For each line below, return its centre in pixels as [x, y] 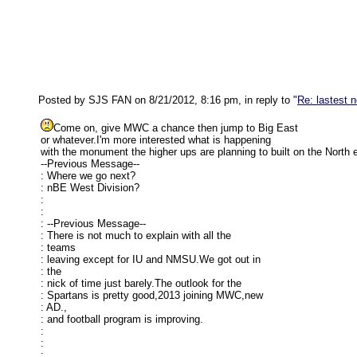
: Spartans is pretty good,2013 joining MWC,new [152, 295]
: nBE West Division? [90, 188]
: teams [58, 247]
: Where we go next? [88, 176]
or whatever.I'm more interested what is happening [156, 140]
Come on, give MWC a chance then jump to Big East [176, 128]
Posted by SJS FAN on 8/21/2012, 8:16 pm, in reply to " [168, 100]
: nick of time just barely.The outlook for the [141, 283]
